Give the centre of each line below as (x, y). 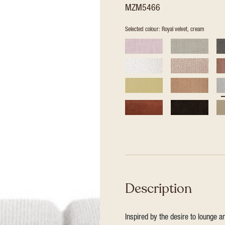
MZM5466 (143, 9)
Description (158, 189)
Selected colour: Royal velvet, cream (165, 30)
